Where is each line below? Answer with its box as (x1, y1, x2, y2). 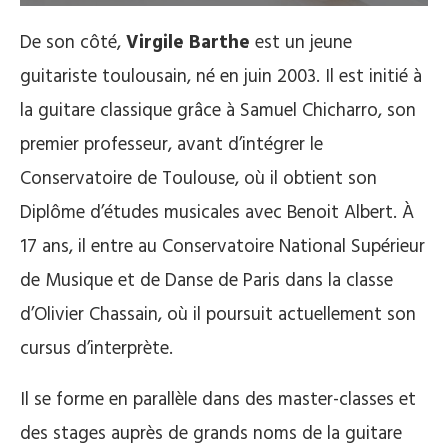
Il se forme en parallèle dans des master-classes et (20, 384, 416, 415)
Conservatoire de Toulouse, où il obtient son (20, 163, 377, 194)
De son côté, (20, 27, 126, 58)
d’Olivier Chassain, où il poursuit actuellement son (20, 299, 416, 330)
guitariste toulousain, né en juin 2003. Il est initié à (20, 61, 422, 92)
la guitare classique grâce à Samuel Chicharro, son (20, 95, 416, 126)
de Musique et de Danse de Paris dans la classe (20, 265, 393, 296)
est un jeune (250, 27, 352, 58)
